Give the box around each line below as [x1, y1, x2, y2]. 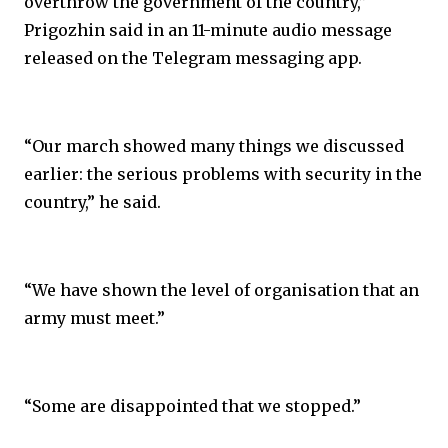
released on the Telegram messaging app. [24, 48, 362, 68]
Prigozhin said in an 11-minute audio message [24, 20, 392, 40]
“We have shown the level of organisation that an [24, 280, 419, 300]
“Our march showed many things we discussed [24, 136, 404, 156]
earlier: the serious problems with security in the [24, 164, 422, 184]
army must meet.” [24, 308, 165, 328]
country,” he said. [24, 192, 161, 212]
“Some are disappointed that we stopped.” [24, 396, 361, 416]
